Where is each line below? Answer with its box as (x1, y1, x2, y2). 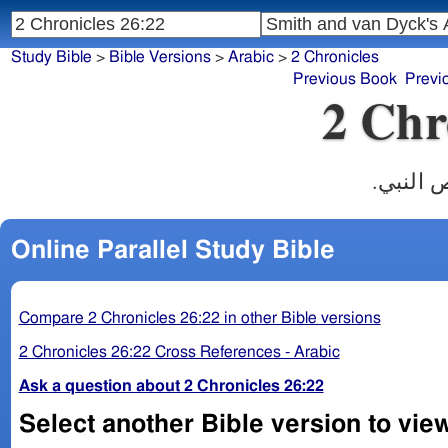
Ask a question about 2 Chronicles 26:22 (18, 377, 324, 394)
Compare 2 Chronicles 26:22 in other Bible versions (18, 309, 381, 326)
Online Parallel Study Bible (10, 237, 335, 263)
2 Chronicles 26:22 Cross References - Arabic (18, 343, 340, 360)
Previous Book (292, 71, 397, 88)
